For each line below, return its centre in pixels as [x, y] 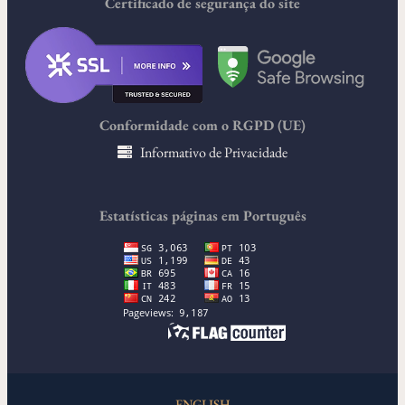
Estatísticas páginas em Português [202, 216]
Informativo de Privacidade [214, 153]
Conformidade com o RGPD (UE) [202, 126]
